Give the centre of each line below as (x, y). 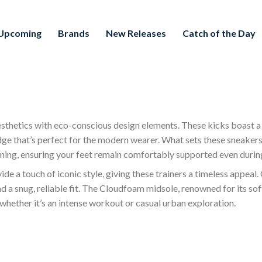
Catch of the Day (219, 33)
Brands (74, 33)
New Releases (136, 33)
